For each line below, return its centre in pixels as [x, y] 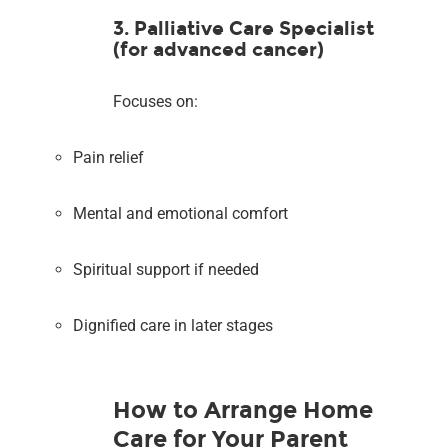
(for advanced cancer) [219, 49]
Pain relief [109, 157]
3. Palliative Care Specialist [244, 28]
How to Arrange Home [243, 409]
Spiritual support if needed [166, 269]
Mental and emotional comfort [181, 213]
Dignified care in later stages [173, 325]
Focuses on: [156, 101]
